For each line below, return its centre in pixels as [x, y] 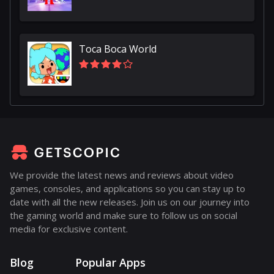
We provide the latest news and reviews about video [122, 175]
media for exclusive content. [69, 228]
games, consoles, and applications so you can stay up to [128, 188]
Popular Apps [110, 262]
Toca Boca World [118, 49]
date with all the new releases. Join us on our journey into [130, 202]
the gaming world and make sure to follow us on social [124, 215]
